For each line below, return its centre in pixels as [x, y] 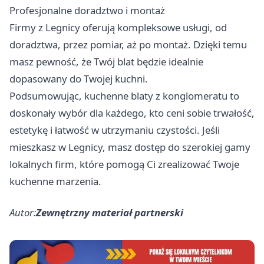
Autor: [23, 213]
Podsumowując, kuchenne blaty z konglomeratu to [124, 96]
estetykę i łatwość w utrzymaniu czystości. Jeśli [115, 130]
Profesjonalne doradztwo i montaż [87, 11]
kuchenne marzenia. [55, 181]
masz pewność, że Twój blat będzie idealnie [106, 62]
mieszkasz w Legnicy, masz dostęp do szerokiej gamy [130, 147]
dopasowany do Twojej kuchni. [79, 79]
